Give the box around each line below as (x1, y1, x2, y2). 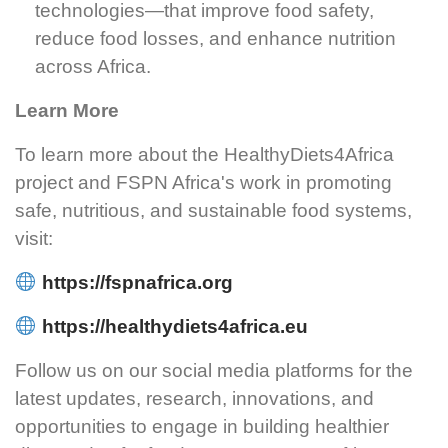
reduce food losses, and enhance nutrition (35, 27, 396, 49)
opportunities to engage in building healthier (15, 415, 389, 437)
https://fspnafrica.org (41, 271, 233, 293)
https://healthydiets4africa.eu (41, 315, 308, 337)
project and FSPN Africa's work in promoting (15, 171, 392, 193)
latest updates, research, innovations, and (15, 387, 374, 409)
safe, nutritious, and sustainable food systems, (15, 199, 412, 221)
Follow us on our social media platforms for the (15, 359, 413, 381)
